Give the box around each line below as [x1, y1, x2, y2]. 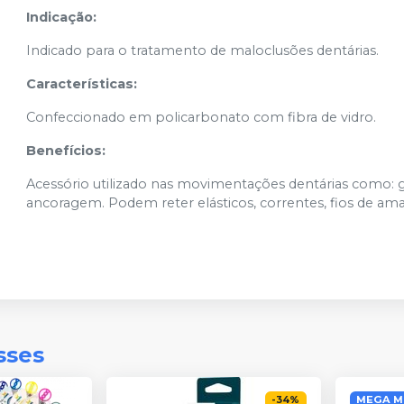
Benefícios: [26, 142, 106, 160]
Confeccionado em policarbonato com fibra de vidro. [26, 109, 377, 126]
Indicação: [26, 9, 97, 26]
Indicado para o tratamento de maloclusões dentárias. [26, 42, 380, 60]
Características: [26, 76, 138, 93]
